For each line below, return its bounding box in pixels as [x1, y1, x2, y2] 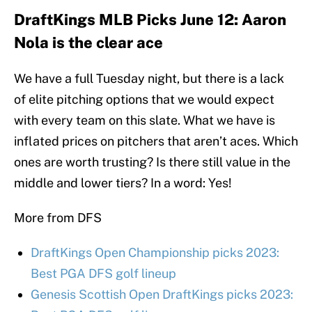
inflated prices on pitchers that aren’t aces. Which [14, 134, 298, 149]
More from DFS [14, 210, 102, 226]
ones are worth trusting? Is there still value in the [14, 155, 290, 170]
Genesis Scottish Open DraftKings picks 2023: [31, 287, 293, 302]
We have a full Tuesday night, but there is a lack [14, 71, 284, 86]
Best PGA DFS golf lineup [31, 266, 176, 281]
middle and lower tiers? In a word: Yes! [14, 175, 232, 191]
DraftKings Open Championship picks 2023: [31, 245, 279, 260]
